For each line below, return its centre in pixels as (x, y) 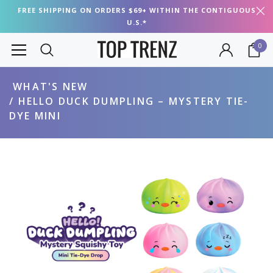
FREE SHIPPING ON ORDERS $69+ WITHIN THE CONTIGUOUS (136, 10)
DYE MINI (35, 116)
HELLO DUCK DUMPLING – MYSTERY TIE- (133, 101)
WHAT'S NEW (51, 87)
